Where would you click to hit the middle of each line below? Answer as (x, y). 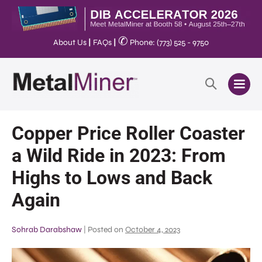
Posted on (106, 229)
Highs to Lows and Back (112, 177)
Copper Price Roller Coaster (128, 133)
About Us (70, 43)
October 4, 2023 (153, 229)
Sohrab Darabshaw (47, 229)
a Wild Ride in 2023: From (119, 155)
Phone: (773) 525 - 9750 (168, 43)
